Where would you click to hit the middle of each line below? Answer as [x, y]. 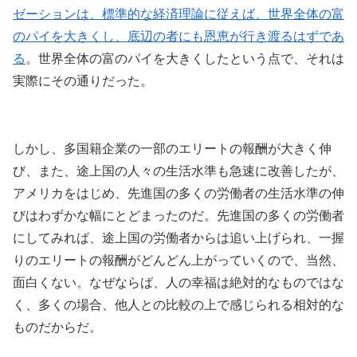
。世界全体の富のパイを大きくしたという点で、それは [185, 58]
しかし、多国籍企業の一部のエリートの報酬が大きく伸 [172, 148]
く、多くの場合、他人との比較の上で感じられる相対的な [178, 304]
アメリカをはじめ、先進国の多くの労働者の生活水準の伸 [178, 193]
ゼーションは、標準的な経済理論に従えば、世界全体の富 [178, 14]
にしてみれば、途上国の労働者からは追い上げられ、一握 [178, 237]
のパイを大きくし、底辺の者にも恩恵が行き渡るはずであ [178, 36]
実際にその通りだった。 [83, 80]
